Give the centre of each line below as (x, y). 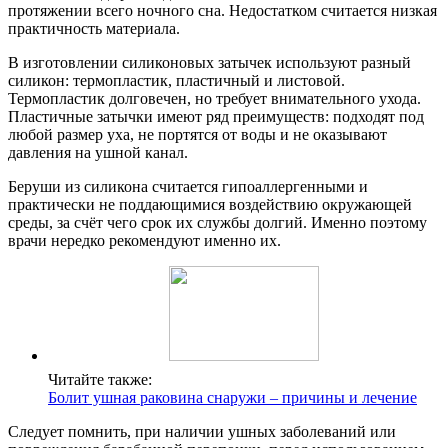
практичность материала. (94, 29)
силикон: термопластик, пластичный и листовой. (176, 81)
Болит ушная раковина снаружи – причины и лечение (232, 398)
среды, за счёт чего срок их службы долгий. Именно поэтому (217, 223)
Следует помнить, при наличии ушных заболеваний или (202, 432)
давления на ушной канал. (98, 153)
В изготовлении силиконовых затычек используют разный (209, 63)
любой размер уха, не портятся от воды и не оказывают (197, 135)
